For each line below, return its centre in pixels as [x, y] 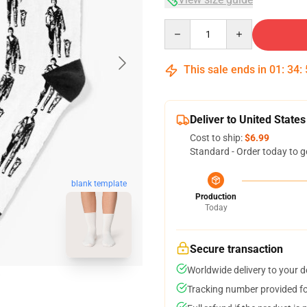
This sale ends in [225, 70]
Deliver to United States [248, 120]
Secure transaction [236, 249]
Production [216, 197]
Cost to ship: [217, 138]
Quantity [183, 25]
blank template [99, 184]
